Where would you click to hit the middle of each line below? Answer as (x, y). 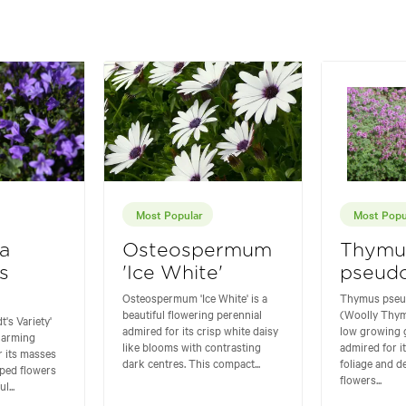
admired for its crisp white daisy (200, 329)
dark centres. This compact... (191, 362)
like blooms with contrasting (191, 346)
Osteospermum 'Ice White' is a (194, 297)
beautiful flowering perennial (192, 313)
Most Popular (169, 213)
